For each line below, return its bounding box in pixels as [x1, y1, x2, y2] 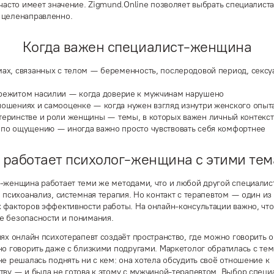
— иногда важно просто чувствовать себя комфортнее [54, 123, 265, 134]
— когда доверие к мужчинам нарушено [66, 88, 224, 99]
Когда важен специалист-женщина [22, 37, 252, 56]
